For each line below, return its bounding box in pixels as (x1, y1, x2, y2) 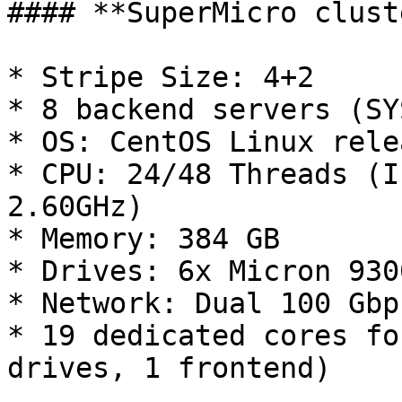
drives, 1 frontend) (7, 352, 331, 384)
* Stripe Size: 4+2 (7, 61, 314, 93)
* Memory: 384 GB (7, 223, 280, 255)
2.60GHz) (7, 190, 144, 223)
